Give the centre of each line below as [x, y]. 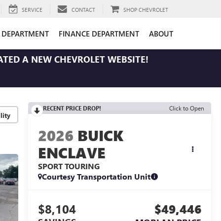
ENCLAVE [72, 153]
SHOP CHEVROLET [146, 9]
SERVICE [32, 9]
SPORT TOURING [69, 166]
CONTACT [83, 9]
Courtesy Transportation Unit [96, 177]
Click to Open [187, 108]
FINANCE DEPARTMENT [99, 33]
